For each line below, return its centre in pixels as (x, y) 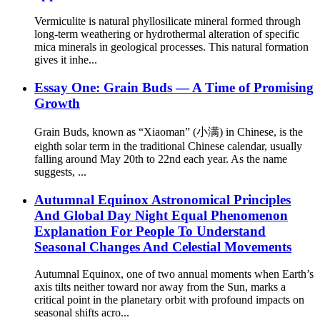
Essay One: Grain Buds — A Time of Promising (174, 88)
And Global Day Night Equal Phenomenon (161, 215)
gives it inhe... (66, 60)
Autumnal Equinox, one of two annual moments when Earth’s (174, 274)
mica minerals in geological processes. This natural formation (171, 47)
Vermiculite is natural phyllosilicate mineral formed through (167, 21)
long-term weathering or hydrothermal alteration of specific (167, 34)
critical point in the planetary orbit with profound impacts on (169, 300)
